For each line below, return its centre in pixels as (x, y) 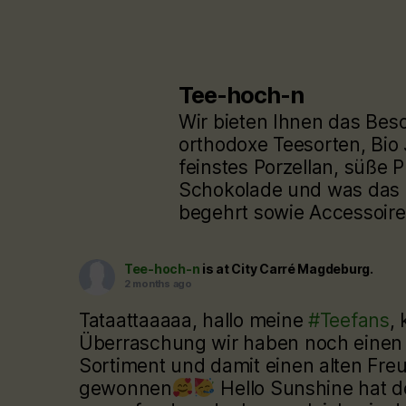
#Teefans (348, 321)
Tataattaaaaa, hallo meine (193, 321)
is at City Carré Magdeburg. (288, 269)
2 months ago (158, 284)
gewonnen (126, 389)
